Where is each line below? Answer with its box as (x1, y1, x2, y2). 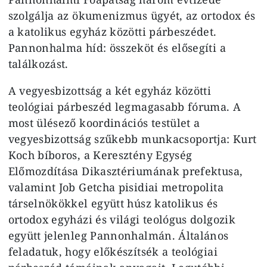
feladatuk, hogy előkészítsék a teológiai (8, 244, 218, 259)
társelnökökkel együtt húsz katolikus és (8, 195, 218, 210)
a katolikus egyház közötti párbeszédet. (8, 24, 217, 39)
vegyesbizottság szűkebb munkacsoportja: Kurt (8, 131, 257, 146)
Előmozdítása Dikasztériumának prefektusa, (8, 163, 243, 178)
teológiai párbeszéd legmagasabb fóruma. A (8, 99, 241, 114)
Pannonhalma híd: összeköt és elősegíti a (8, 40, 226, 55)
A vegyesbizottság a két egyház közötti (8, 83, 212, 98)
